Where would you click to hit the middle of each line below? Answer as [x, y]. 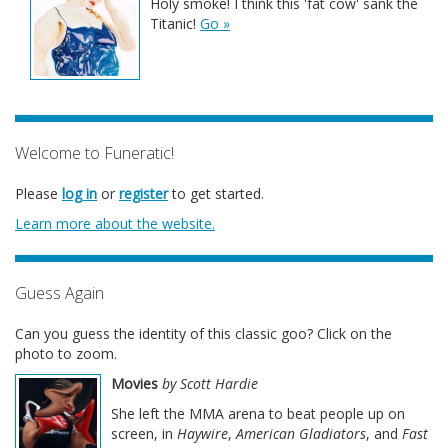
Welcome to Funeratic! [94, 153]
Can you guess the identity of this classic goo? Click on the [203, 333]
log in [79, 193]
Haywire [202, 433]
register [143, 193]
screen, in [144, 433]
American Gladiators [301, 433]
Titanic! [175, 23]
